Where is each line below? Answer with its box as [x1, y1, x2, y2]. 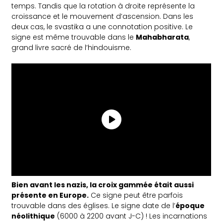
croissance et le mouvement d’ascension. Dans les [11, 11, 194, 21]
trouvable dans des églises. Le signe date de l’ [11, 200, 176, 211]
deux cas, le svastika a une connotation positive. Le [11, 21, 193, 32]
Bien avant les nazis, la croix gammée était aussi [11, 179, 194, 190]
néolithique [11, 211, 55, 221]
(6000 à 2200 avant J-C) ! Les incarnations [55, 211, 208, 221]
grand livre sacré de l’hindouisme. [11, 42, 132, 53]
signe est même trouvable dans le [11, 32, 136, 42]
